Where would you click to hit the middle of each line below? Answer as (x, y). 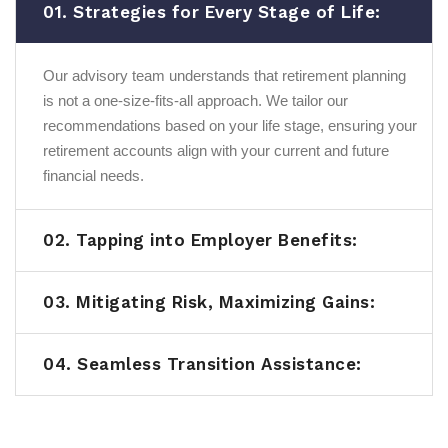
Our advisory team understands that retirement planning (224, 76)
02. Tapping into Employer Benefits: (200, 240)
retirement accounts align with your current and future (216, 151)
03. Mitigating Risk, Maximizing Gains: (209, 302)
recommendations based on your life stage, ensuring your (230, 126)
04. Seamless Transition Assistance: (202, 364)
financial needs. (93, 176)
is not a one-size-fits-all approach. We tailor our (195, 101)
